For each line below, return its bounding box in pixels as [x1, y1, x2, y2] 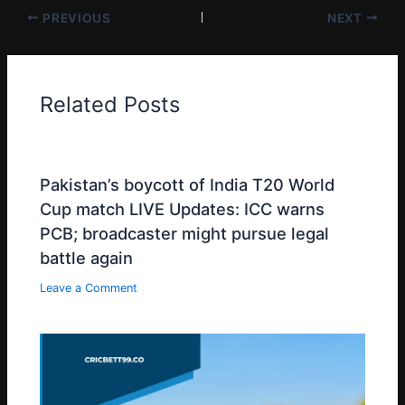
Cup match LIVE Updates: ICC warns [40, 198, 325, 219]
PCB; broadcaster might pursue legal [40, 222, 330, 243]
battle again [40, 247, 134, 268]
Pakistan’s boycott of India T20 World [40, 174, 335, 194]
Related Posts [40, 91, 181, 118]
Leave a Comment [40, 281, 138, 296]
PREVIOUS [39, 10, 111, 25]
